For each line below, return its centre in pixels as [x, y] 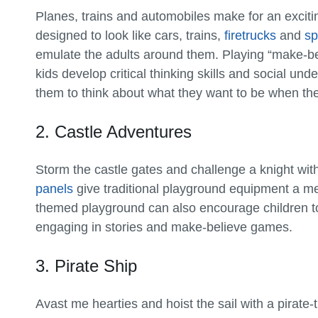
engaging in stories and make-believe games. [164, 227]
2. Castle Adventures [114, 131]
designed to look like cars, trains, [130, 35]
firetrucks [250, 35]
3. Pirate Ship [86, 265]
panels [54, 188]
